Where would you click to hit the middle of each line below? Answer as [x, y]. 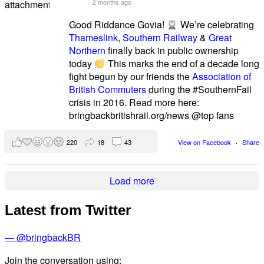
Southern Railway [160, 38]
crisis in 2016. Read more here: [134, 103]
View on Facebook [205, 142]
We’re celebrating [216, 25]
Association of [222, 77]
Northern [88, 51]
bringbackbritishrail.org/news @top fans [152, 115]
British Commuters [108, 90]
